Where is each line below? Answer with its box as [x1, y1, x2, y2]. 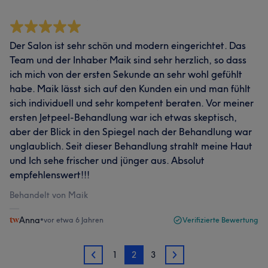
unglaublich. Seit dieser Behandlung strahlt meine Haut [10, 140, 252, 152]
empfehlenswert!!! [10, 169, 90, 181]
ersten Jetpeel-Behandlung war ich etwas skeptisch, [10, 111, 237, 123]
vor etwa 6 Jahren [44, 215, 103, 224]
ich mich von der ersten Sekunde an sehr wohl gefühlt [10, 68, 242, 80]
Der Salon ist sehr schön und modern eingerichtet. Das [10, 39, 246, 51]
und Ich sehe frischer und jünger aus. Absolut [10, 154, 205, 166]
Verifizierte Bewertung [182, 215, 258, 224]
